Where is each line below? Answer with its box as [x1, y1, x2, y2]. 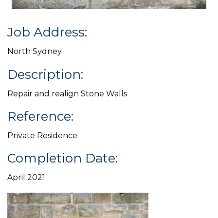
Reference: [7, 108, 73, 124]
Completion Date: [7, 150, 118, 166]
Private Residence [7, 130, 77, 140]
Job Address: [7, 24, 87, 40]
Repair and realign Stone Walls [7, 89, 127, 98]
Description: [7, 66, 83, 82]
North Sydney [7, 47, 62, 56]
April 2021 [7, 173, 45, 182]
